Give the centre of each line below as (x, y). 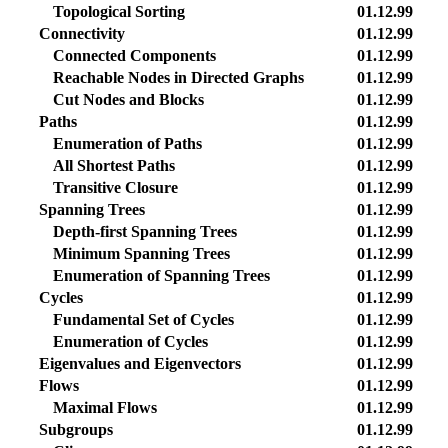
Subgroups (76, 429)
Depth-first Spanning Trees (145, 231)
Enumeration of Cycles (130, 341)
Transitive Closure (115, 187)
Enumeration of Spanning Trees (161, 275)
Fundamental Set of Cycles (143, 319)
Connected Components (134, 55)
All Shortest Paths (114, 165)
